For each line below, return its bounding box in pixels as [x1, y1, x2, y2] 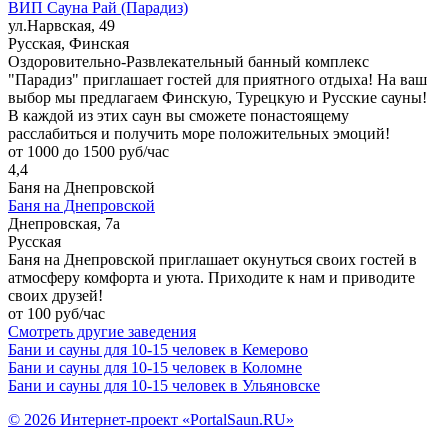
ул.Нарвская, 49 [8, 16, 115, 34]
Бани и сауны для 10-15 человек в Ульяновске [8, 376, 320, 394]
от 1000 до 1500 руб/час [8, 142, 169, 160]
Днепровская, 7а [8, 214, 120, 232]
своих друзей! [8, 286, 103, 304]
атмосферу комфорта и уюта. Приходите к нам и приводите [8, 268, 415, 286]
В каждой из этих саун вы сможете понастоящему [8, 106, 349, 124]
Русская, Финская [8, 34, 129, 52]
